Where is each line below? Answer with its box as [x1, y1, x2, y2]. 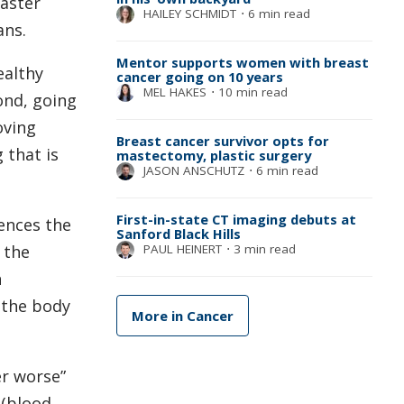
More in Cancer [131, 306, 234, 325]
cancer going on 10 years [115, 67, 283, 86]
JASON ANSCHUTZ [142, 161, 244, 179]
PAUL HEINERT [142, 240, 222, 257]
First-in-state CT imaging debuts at [115, 209, 356, 228]
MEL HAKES [142, 83, 207, 100]
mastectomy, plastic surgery [115, 145, 311, 164]
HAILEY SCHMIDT [142, 5, 236, 22]
